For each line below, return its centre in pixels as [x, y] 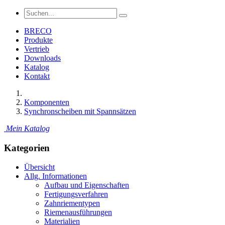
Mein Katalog [28, 128]
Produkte [38, 40]
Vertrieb [37, 49]
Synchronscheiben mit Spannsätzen [80, 111]
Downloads [42, 58]
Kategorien [27, 148]
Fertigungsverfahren [76, 194]
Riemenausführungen [78, 212]
